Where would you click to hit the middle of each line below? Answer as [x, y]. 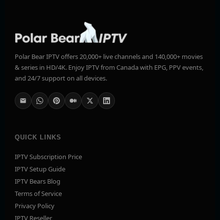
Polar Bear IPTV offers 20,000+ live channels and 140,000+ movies [109, 56]
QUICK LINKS [38, 137]
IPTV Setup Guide [40, 169]
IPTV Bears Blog [38, 181]
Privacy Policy [35, 206]
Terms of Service [38, 193]
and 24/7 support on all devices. [61, 78]
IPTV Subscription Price [48, 156]
